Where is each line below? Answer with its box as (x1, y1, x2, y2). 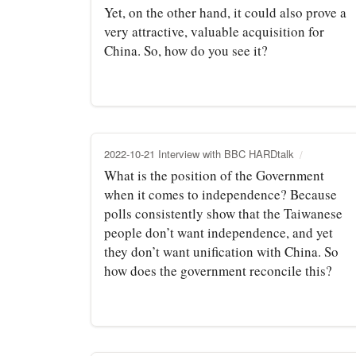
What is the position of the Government (104, 165, 324, 184)
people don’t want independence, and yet (104, 222, 333, 242)
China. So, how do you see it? (104, 41, 268, 60)
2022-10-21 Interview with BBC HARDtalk (104, 145, 294, 161)
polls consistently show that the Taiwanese (104, 203, 342, 222)
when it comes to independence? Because (104, 184, 337, 203)
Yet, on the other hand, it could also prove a (104, 2, 346, 21)
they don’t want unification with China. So (104, 242, 339, 261)
